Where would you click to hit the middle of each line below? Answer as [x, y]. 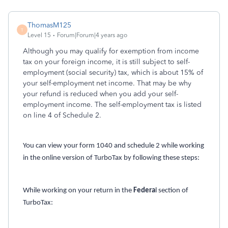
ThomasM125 [49, 25]
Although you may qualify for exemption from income [111, 51]
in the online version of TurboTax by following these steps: [111, 158]
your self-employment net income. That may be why [107, 83]
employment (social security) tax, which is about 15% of [113, 73]
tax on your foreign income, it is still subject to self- [106, 62]
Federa [144, 191]
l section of [172, 191]
